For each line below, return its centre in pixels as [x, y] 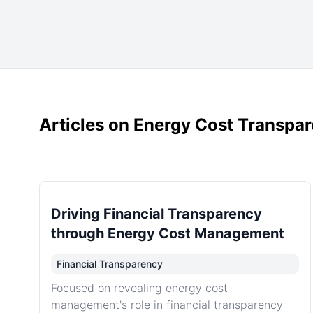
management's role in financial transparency [167, 305]
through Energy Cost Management [168, 233]
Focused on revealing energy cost [139, 288]
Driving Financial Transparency [156, 214]
